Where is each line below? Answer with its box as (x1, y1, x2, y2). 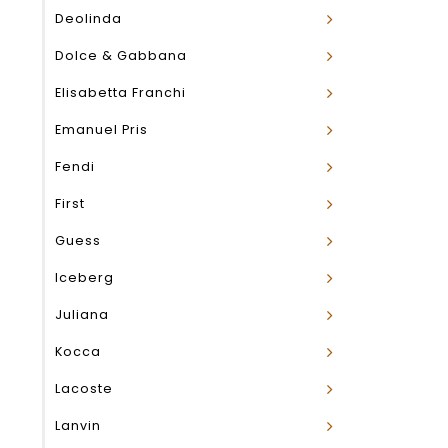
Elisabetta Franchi (55, 84, 186, 101)
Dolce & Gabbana (55, 47, 187, 64)
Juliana (55, 306, 109, 323)
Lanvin (55, 417, 101, 434)
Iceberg (55, 269, 114, 286)
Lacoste (55, 380, 113, 397)
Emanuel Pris (55, 121, 148, 138)
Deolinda (55, 10, 122, 27)
